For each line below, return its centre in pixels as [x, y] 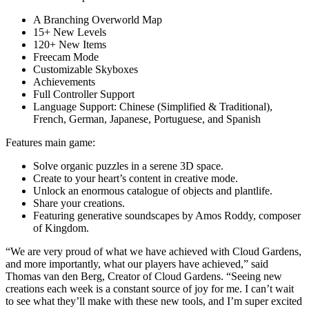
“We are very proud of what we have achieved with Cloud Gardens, [153, 251]
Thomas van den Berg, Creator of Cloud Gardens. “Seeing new [144, 276]
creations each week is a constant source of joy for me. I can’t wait [150, 288]
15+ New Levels [70, 32]
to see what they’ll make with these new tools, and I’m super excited [154, 301]
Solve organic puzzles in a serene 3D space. [128, 166]
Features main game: [50, 142]
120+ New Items [70, 44]
